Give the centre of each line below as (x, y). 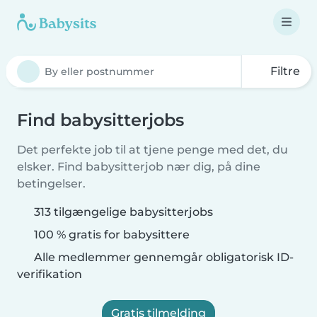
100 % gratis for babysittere (110, 235)
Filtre (284, 71)
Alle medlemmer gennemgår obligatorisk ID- (162, 257)
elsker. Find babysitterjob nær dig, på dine (139, 167)
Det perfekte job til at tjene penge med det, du (152, 150)
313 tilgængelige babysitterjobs (123, 212)
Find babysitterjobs (100, 120)
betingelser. (51, 184)
